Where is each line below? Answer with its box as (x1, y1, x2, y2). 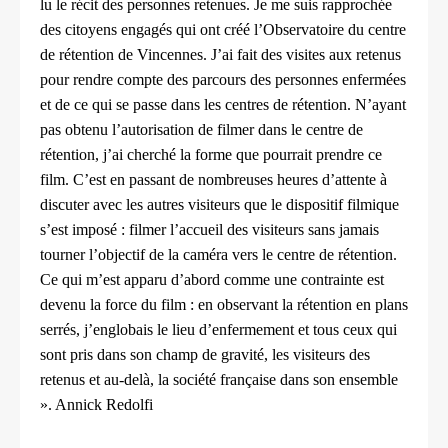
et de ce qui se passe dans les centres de (40, 96, 292, 114)
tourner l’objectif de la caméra (40, 246, 232, 264)
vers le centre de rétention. (232, 246, 397, 264)
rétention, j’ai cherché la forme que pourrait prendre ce (40, 146, 382, 164)
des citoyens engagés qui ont (40, 21, 224, 39)
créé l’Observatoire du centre (224, 21, 406, 39)
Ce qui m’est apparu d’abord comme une (40, 271, 301, 289)
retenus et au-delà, (40, 371, 158, 389)
